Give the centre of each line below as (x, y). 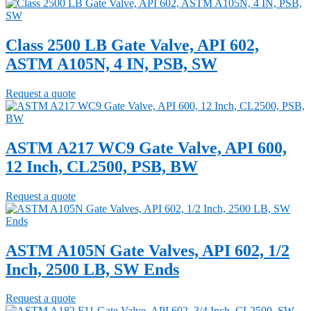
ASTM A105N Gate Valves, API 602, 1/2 (148, 250)
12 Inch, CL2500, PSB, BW (102, 166)
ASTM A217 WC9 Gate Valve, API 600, (146, 148)
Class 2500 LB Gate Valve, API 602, (132, 45)
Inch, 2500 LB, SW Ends (92, 269)
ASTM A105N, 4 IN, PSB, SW (111, 64)
